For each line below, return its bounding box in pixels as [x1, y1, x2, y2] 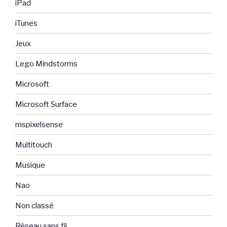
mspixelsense [15, 120, 63, 129]
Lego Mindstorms [15, 59, 78, 68]
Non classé [15, 201, 54, 210]
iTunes [15, 18, 37, 28]
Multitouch [15, 140, 52, 149]
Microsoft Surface [15, 99, 77, 109]
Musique [15, 160, 45, 170]
